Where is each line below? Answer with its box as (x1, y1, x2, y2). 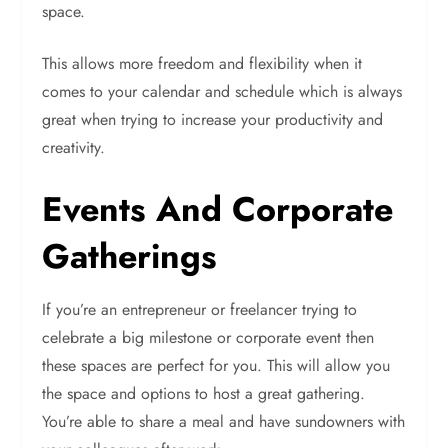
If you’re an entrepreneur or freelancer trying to (42, 298, 358, 321)
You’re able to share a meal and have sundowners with (42, 410, 406, 433)
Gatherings (42, 232, 218, 281)
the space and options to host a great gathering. (42, 382, 366, 405)
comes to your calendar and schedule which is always (42, 80, 403, 103)
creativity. (42, 136, 106, 159)
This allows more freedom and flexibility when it (42, 52, 363, 75)
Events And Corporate (42, 185, 394, 234)
